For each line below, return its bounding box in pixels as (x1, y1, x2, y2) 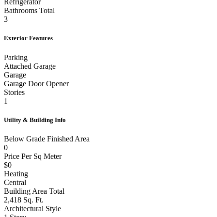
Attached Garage (4, 62, 56, 70)
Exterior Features (4, 34, 53, 42)
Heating (4, 170, 28, 178)
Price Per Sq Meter (4, 152, 62, 160)
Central (4, 178, 26, 186)
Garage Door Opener (4, 79, 69, 88)
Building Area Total (4, 187, 64, 195)
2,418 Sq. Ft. (4, 196, 44, 204)
